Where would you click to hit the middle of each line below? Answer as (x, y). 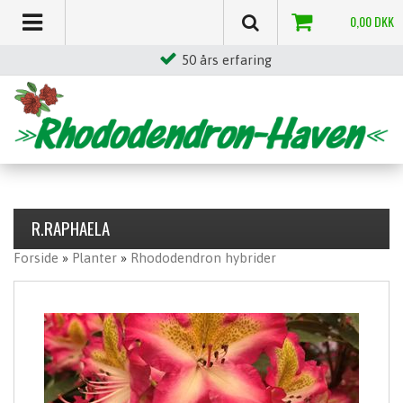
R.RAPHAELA (71, 228)
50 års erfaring (226, 60)
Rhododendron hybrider (203, 257)
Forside (36, 257)
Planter (94, 257)
